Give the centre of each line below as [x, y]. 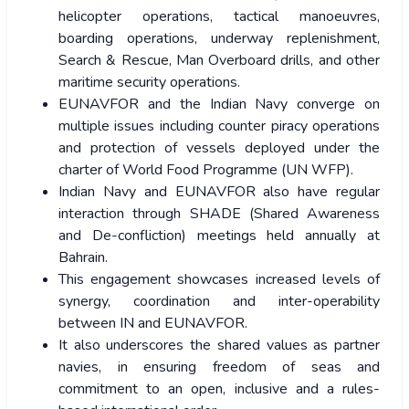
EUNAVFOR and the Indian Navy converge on [219, 105]
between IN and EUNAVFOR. [155, 324]
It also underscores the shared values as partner [219, 346]
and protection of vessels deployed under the [219, 148]
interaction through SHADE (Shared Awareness [219, 214]
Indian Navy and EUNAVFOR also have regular [219, 192]
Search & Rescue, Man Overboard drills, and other [219, 61]
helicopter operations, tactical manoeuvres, [219, 17]
